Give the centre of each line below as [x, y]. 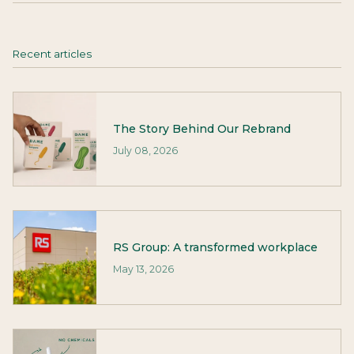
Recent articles [52, 54]
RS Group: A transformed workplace [215, 247]
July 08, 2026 [145, 150]
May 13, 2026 [143, 269]
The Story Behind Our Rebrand [201, 128]
